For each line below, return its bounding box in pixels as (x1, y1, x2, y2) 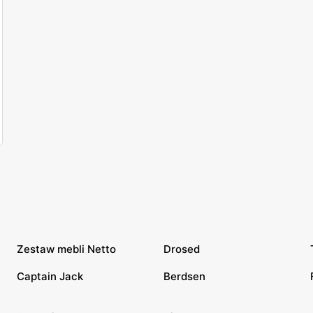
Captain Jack (17, 269, 83, 283)
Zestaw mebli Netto (17, 242, 116, 256)
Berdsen (163, 269, 205, 283)
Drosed (163, 242, 200, 256)
